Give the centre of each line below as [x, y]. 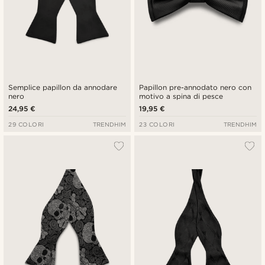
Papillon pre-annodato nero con [195, 87]
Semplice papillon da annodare [63, 87]
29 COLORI [26, 124]
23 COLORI [157, 124]
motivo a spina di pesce [181, 96]
